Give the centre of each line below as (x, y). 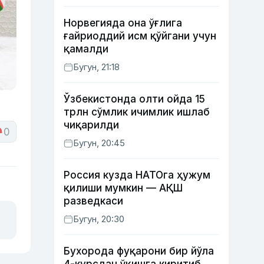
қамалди (86, 49)
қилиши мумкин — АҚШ (123, 188)
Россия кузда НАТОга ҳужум (137, 175)
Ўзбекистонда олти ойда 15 (134, 99)
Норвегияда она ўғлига (123, 23)
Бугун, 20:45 (99, 143)
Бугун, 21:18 (96, 67)
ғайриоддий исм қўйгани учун (140, 36)
